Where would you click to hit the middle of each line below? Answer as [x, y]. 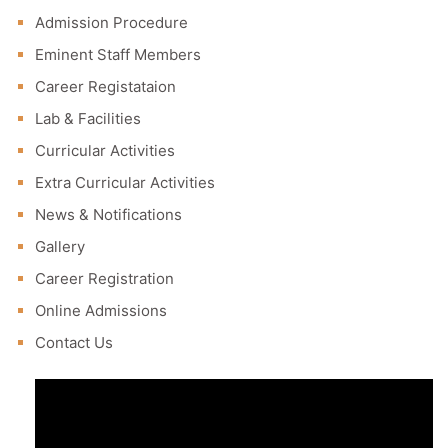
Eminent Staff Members [118, 54]
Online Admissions [101, 310]
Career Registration [104, 278]
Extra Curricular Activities [125, 182]
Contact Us [74, 342]
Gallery [60, 246]
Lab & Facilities [88, 118]
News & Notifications [108, 214]
